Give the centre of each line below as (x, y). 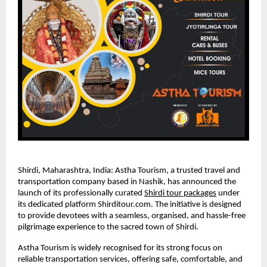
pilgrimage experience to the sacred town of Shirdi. (108, 227)
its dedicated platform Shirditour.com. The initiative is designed (130, 204)
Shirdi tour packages (180, 193)
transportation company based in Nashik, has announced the (127, 182)
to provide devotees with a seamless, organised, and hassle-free (132, 216)
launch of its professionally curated (80, 193)
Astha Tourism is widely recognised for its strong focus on (120, 248)
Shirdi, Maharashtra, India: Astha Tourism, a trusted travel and (129, 170)
